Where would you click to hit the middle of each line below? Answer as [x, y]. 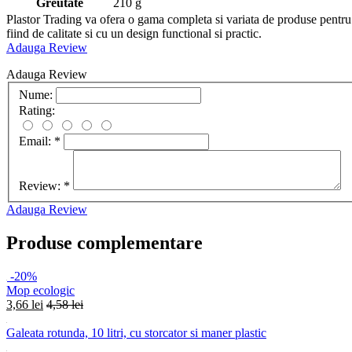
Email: [37, 141]
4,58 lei [65, 305]
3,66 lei [25, 305]
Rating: [37, 111]
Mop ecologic [40, 291]
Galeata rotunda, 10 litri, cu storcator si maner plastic [136, 333]
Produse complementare [104, 243]
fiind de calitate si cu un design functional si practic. [134, 33]
